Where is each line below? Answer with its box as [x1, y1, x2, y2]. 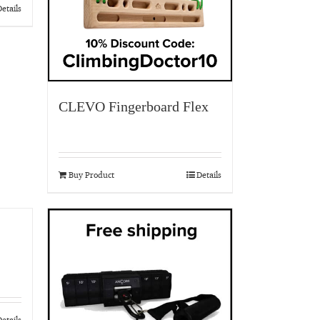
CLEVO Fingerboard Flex [59, 99, 209, 114]
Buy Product [69, 169, 114, 180]
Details [196, 169, 221, 180]
